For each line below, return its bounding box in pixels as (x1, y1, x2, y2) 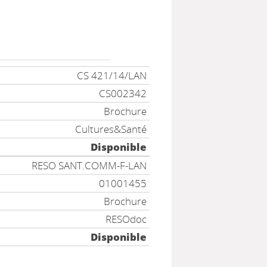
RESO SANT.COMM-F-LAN (32, 159, 147, 172)
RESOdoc (105, 212, 147, 226)
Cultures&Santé (75, 122, 147, 136)
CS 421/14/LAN (77, 69, 147, 82)
